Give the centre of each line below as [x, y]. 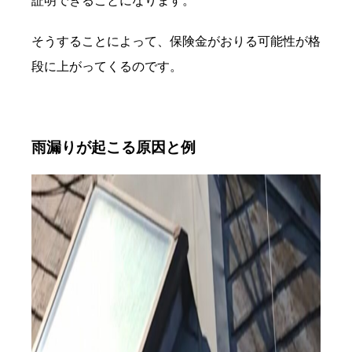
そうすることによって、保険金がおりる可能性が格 [176, 41]
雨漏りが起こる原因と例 [114, 147]
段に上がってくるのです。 [107, 66]
